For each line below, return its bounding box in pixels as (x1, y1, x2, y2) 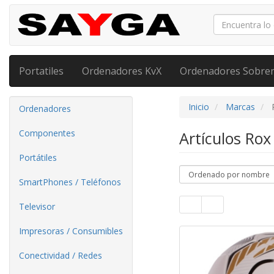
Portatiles (19, 64, 64, 78)
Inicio (188, 101, 209, 113)
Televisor (19, 201, 55, 212)
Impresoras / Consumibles (19, 225, 123, 237)
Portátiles (19, 152, 57, 163)
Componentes (19, 127, 75, 139)
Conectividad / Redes (19, 250, 102, 261)
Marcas (225, 101, 255, 113)
